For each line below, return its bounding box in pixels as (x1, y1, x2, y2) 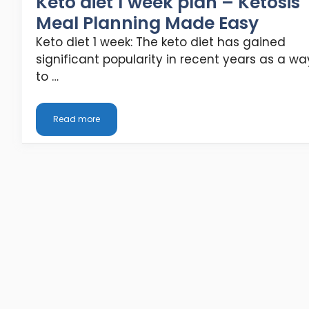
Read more (53, 113, 100, 126)
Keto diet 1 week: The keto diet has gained (36, 33, 286, 50)
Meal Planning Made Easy (36, 10, 259, 35)
